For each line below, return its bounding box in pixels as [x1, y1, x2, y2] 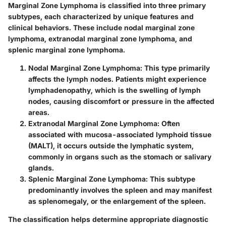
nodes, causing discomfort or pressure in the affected [28, 96, 214, 105]
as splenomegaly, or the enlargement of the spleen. [28, 196, 206, 205]
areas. [28, 107, 49, 117]
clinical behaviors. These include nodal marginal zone [8, 23, 195, 32]
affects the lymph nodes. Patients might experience [28, 74, 206, 83]
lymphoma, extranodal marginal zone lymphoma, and [8, 34, 192, 43]
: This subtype [146, 174, 195, 183]
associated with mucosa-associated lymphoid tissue [28, 130, 211, 139]
